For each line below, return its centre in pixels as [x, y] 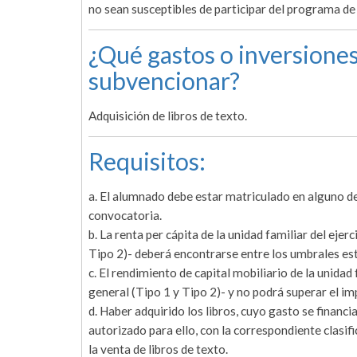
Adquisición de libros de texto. [168, 116]
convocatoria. [125, 216]
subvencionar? [164, 81]
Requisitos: [147, 161]
